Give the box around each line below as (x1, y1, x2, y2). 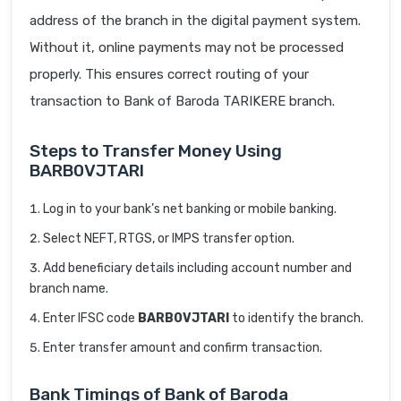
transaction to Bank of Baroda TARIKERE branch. (30, 93, 335, 110)
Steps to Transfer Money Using (30, 141, 282, 162)
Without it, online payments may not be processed (30, 39, 344, 56)
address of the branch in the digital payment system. (30, 13, 361, 30)
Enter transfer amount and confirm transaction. (43, 340, 322, 356)
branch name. (30, 281, 108, 297)
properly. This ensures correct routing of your (30, 66, 309, 83)
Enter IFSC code (43, 311, 138, 327)
